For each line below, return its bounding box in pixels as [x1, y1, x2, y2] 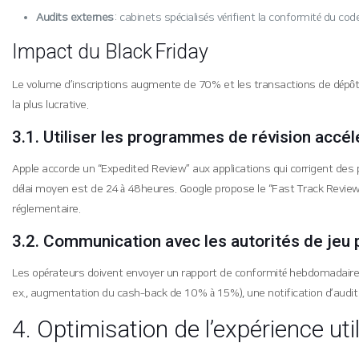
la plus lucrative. [12, 99, 89, 111]
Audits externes [36, 11, 114, 24]
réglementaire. [12, 203, 81, 216]
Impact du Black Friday [12, 40, 209, 63]
